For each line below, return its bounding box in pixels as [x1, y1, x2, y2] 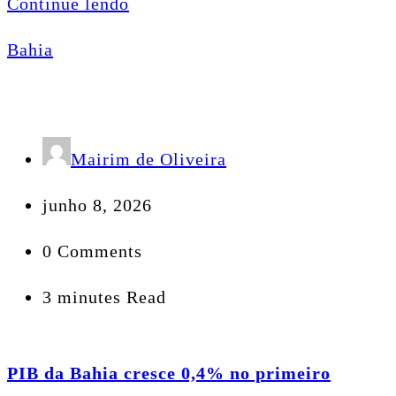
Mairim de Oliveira [71, 149, 226, 170]
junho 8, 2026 [42, 195, 152, 216]
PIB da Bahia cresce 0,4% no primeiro [7, 362, 331, 383]
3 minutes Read [42, 287, 166, 308]
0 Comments [42, 241, 142, 262]
